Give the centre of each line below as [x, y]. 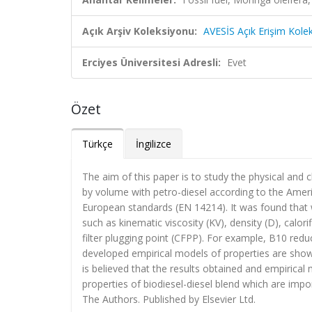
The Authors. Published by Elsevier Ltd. [169, 299]
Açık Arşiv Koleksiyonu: [140, 31]
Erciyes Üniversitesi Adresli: [151, 62]
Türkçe [97, 144]
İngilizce [154, 144]
